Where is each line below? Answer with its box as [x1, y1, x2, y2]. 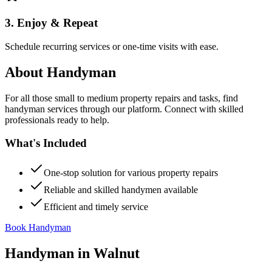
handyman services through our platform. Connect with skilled [5, 103, 243, 114]
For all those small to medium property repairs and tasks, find [5, 92, 238, 103]
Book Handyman [5, 222, 71, 233]
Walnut [93, 245, 140, 261]
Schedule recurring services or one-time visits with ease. [5, 41, 219, 52]
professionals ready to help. [5, 114, 109, 125]
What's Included [5, 137, 87, 150]
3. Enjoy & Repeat [5, 16, 98, 30]
